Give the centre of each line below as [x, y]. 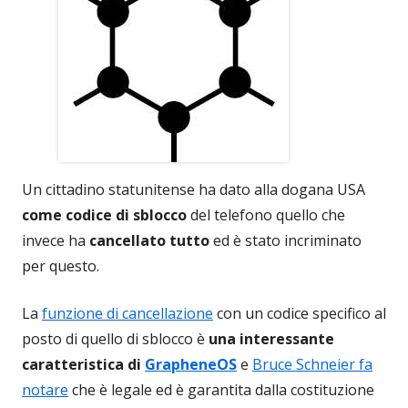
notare [45, 390]
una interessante [271, 339]
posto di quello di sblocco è [115, 339]
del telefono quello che [266, 215]
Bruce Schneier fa [312, 365]
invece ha [56, 241]
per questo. [61, 266]
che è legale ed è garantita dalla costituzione [221, 390]
